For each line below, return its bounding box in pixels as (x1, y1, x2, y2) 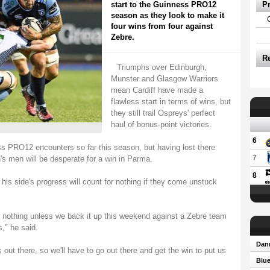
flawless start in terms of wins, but (110, 97, 231, 106)
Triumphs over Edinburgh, (116, 63, 207, 72)
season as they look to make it (110, 11, 224, 20)
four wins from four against (110, 22, 213, 31)
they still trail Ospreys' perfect (110, 108, 215, 118)
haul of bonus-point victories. (110, 120, 212, 129)
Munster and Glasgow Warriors (110, 74, 218, 83)
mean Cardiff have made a (110, 86, 203, 95)
